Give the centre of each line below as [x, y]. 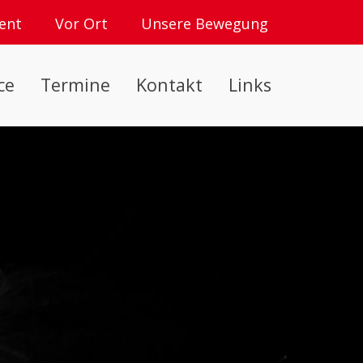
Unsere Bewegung [205, 23]
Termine [75, 85]
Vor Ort [81, 23]
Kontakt [169, 85]
